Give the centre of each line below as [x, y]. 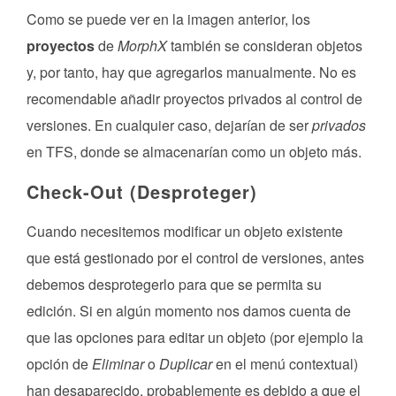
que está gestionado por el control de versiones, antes [195, 258]
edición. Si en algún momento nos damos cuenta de [189, 311]
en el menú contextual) [285, 364]
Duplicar [186, 364]
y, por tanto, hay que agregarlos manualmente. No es [191, 72]
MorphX [142, 46]
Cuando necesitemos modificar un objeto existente [185, 232]
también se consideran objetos [265, 46]
